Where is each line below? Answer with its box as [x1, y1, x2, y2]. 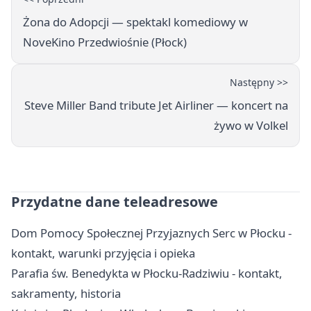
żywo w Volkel [214, 117, 288, 134]
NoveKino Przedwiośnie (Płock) [23, 34, 187, 51]
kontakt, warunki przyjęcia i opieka [11, 245, 195, 262]
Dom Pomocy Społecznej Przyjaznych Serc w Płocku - [11, 225, 292, 242]
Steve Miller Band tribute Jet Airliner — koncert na [24, 97, 288, 114]
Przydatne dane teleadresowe [11, 192, 218, 212]
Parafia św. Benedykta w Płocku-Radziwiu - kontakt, [11, 265, 283, 282]
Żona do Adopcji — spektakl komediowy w [23, 14, 248, 31]
